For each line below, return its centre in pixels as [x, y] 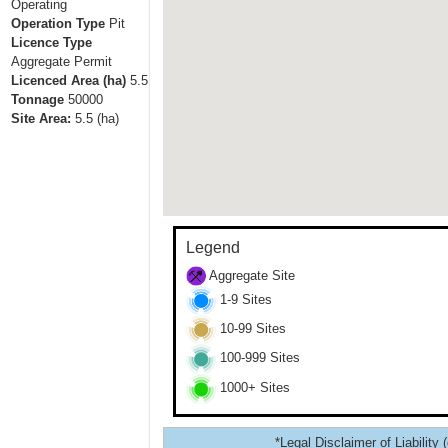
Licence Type [51, 42]
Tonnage [37, 99]
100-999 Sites [257, 358]
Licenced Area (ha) [68, 80]
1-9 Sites [243, 300]
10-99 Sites [250, 329]
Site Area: [40, 118]
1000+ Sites [252, 388]
